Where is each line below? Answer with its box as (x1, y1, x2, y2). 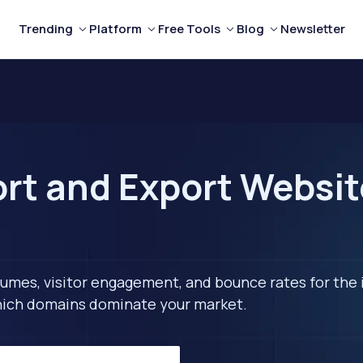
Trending (18, 20, 73, 37)
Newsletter (280, 20, 345, 37)
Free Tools (157, 20, 220, 37)
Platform (88, 20, 142, 37)
